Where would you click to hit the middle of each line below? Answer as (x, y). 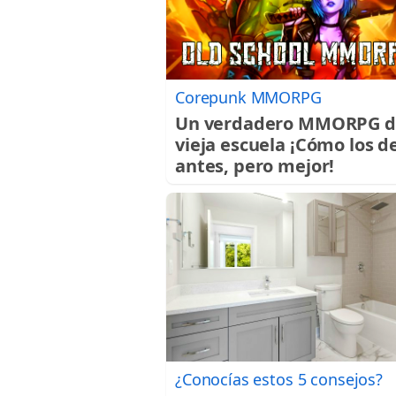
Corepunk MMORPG (248, 97)
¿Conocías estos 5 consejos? (279, 379)
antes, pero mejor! (255, 165)
